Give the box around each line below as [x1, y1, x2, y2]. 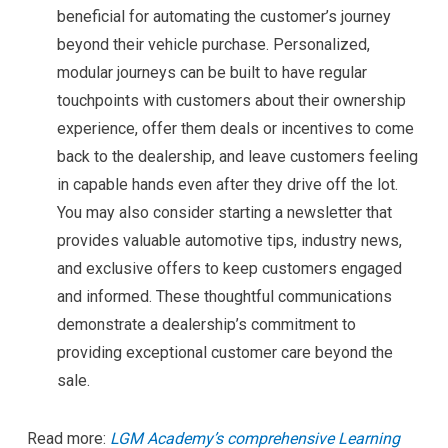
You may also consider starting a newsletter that [56, 203, 392, 222]
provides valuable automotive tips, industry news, [56, 231, 402, 250]
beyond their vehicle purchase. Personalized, [56, 35, 370, 54]
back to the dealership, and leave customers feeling [56, 147, 418, 166]
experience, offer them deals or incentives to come [56, 119, 414, 138]
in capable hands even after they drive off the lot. [56, 175, 398, 194]
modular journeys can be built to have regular [56, 63, 367, 82]
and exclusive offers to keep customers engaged [56, 259, 402, 278]
